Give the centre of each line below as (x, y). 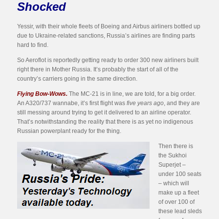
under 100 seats (180, 174)
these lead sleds (180, 211)
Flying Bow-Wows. (42, 94)
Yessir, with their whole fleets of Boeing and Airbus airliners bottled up (109, 26)
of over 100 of (176, 202)
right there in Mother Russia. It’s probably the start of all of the (98, 69)
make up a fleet (179, 193)
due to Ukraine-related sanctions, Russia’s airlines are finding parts (106, 36)
